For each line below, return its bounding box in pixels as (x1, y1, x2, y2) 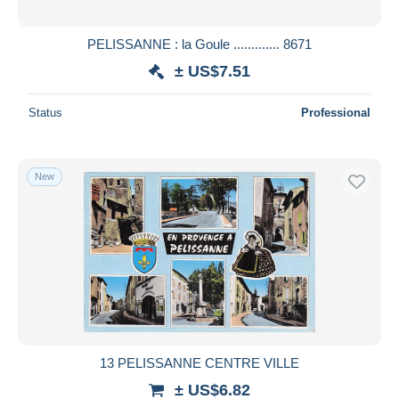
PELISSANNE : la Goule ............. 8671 (87, 36, 312, 52)
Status (28, 105, 62, 119)
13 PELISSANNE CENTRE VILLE (100, 354, 299, 370)
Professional (301, 105, 370, 119)
